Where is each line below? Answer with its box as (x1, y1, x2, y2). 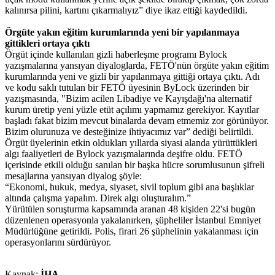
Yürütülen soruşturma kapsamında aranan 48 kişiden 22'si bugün (5, 204, 255, 215)
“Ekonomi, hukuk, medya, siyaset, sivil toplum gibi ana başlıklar (5, 182, 254, 193)
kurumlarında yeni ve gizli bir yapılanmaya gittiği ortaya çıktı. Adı (5, 71, 260, 82)
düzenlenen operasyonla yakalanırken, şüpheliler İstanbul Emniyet (5, 215, 261, 226)
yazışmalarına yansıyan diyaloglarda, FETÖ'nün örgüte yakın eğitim (5, 60, 269, 71)
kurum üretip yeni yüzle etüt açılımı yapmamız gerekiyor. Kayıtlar (5, 104, 259, 115)
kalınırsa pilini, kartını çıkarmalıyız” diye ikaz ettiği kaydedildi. (5, 5, 247, 16)
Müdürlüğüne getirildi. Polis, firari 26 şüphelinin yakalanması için (5, 226, 258, 237)
